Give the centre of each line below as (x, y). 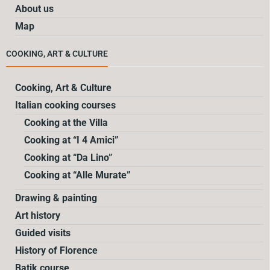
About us (34, 9)
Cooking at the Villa (66, 123)
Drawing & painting (56, 198)
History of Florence (56, 251)
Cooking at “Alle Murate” (77, 175)
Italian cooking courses (65, 105)
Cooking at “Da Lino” (68, 158)
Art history (38, 216)
